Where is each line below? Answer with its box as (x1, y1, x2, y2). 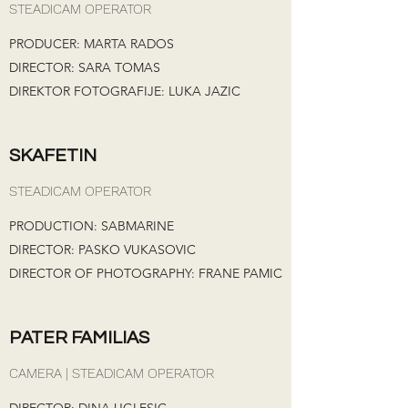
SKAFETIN (9, 147, 97, 165)
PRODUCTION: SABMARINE (9, 218, 174, 234)
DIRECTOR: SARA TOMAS (9, 59, 160, 76)
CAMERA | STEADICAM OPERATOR (9, 365, 214, 382)
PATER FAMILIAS (9, 329, 149, 347)
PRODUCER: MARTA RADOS (9, 36, 174, 52)
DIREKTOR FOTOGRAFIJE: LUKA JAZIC (9, 83, 240, 99)
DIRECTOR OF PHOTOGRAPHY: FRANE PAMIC (9, 265, 282, 281)
